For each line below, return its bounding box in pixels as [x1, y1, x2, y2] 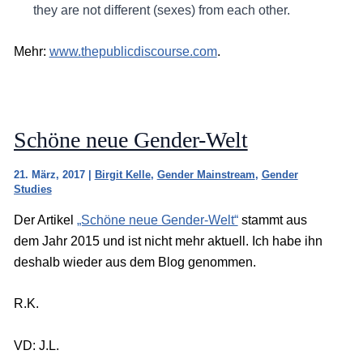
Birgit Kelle [94, 168, 151, 181]
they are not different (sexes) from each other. [32, 2, 290, 17]
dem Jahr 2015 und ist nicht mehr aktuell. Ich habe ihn [13, 233, 322, 248]
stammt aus [237, 212, 307, 227]
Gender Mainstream [156, 168, 255, 181]
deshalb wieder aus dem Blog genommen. [13, 254, 256, 269]
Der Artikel [13, 212, 77, 227]
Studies [13, 182, 52, 195]
